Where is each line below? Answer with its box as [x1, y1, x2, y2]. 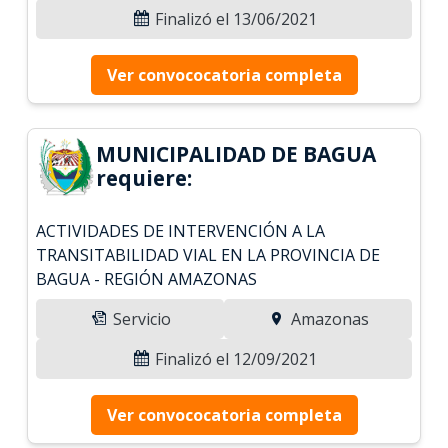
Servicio [109, 307, 172, 330]
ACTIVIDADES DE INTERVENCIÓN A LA [36, 219, 326, 242]
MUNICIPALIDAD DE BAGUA [96, 139, 377, 168]
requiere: [96, 163, 193, 192]
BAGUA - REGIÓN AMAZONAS [36, 267, 258, 290]
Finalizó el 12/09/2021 [151, 347, 317, 370]
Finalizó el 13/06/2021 [151, 7, 317, 30]
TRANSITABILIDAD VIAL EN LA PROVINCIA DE [36, 243, 381, 266]
